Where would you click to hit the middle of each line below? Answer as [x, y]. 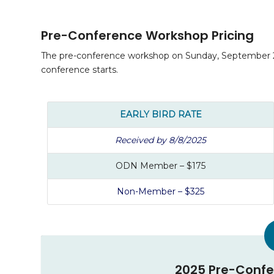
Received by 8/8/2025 [161, 140]
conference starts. [80, 70]
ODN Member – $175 [161, 166]
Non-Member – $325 [161, 192]
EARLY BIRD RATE [161, 115]
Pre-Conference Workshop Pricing [147, 35]
